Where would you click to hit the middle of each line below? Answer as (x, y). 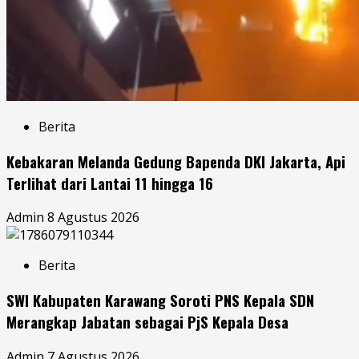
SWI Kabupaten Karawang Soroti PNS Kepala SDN (160, 301)
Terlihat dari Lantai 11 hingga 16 (110, 183)
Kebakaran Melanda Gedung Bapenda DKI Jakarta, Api (176, 161)
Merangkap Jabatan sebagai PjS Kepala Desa (147, 322)
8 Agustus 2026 (93, 218)
